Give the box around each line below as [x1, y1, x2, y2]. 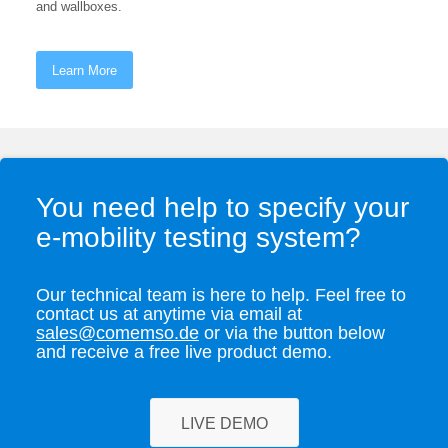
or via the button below [198, 323, 385, 344]
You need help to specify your [35, 192, 409, 223]
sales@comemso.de [35, 323, 199, 344]
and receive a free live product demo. [35, 342, 332, 363]
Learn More [51, 63, 117, 79]
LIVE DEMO [180, 414, 268, 432]
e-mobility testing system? [35, 222, 361, 253]
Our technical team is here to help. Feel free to [35, 285, 406, 306]
